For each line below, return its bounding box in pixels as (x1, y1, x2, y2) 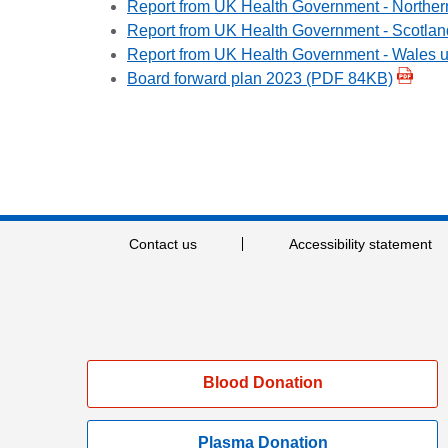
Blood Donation (202, 373, 323, 391)
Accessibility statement (288, 235, 432, 252)
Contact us (129, 235, 198, 252)
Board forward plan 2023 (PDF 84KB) (127, 69, 393, 87)
